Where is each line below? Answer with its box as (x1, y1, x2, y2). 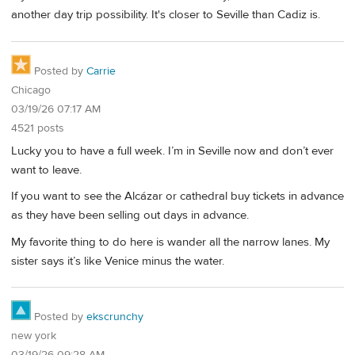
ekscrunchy (86, 310, 143, 325)
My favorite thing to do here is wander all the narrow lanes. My (11, 234, 330, 250)
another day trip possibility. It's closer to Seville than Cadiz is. (11, 7, 320, 23)
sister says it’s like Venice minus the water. (11, 253, 224, 269)
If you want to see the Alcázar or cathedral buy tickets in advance (11, 189, 344, 204)
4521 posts (11, 121, 64, 136)
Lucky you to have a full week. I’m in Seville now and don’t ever (11, 143, 334, 158)
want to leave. (11, 162, 82, 177)
